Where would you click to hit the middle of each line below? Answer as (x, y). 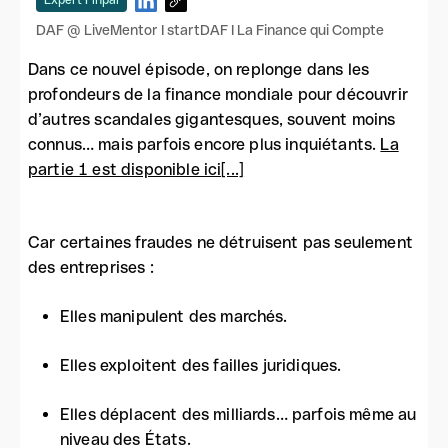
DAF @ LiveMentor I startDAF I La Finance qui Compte (210, 30)
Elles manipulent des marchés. (174, 316)
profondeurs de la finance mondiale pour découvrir (218, 94)
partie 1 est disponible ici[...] (136, 169)
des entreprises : (91, 267)
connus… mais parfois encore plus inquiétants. (204, 144)
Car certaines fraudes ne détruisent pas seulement (220, 242)
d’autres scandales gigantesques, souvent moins (212, 119)
